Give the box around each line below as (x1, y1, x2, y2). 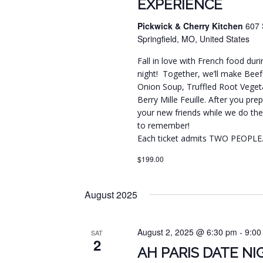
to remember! (137, 120, 190, 131)
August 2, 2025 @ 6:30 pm (137, 226, 238, 238)
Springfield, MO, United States (137, 33, 250, 45)
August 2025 (85, 188, 137, 202)
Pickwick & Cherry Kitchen (137, 20, 246, 32)
